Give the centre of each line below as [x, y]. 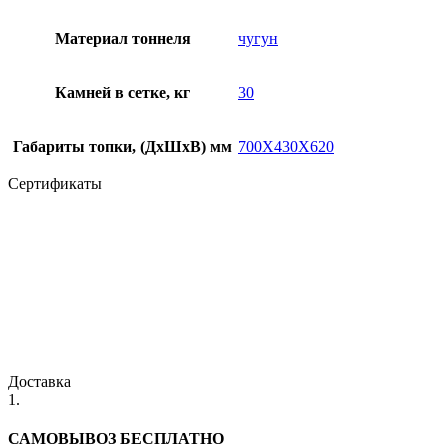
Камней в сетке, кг [122, 92]
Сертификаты [55, 183]
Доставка [39, 381]
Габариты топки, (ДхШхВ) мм [122, 146]
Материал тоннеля [122, 38]
